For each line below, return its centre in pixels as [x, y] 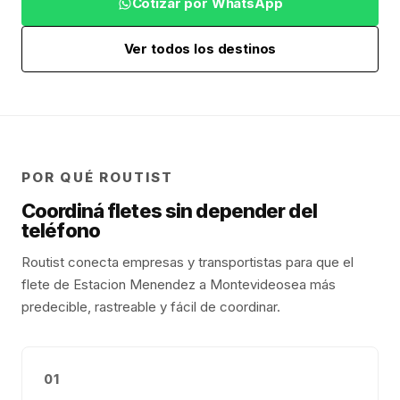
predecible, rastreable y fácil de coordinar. [151, 307]
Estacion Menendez [134, 284]
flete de [47, 284]
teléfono [61, 230]
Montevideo [247, 284]
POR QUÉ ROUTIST [98, 177]
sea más [310, 284]
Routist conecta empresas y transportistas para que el [187, 262]
